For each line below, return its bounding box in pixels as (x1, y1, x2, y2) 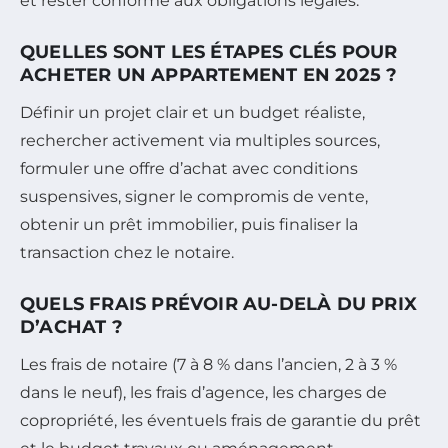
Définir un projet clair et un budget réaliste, (20, 102, 365, 122)
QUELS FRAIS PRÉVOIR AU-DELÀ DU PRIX (20, 292, 418, 315)
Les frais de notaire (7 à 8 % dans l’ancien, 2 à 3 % (20, 354, 397, 374)
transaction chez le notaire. (20, 242, 234, 262)
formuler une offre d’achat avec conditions (20, 158, 358, 178)
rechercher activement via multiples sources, (20, 130, 380, 150)
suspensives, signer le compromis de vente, (20, 186, 368, 206)
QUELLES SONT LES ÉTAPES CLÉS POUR (20, 40, 398, 63)
